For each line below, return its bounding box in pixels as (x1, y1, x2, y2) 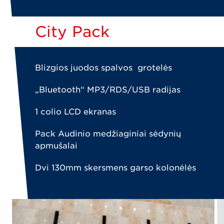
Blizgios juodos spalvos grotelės (35, 63, 172, 72)
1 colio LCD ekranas (35, 107, 116, 116)
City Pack (35, 22, 109, 40)
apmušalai (35, 141, 77, 150)
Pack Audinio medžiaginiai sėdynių (35, 129, 181, 138)
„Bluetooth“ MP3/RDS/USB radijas (35, 85, 180, 94)
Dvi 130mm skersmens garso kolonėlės (35, 163, 196, 172)
